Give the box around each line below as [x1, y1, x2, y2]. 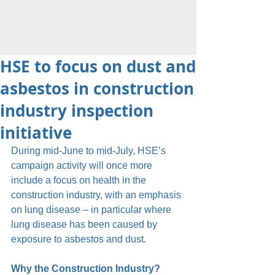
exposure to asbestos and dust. [11, 234, 146, 244]
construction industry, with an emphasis [11, 190, 184, 200]
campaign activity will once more [11, 160, 155, 171]
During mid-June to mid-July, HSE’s [11, 145, 168, 156]
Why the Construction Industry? [11, 263, 160, 274]
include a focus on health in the [11, 175, 149, 185]
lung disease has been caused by [11, 219, 160, 230]
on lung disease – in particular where [11, 204, 174, 215]
